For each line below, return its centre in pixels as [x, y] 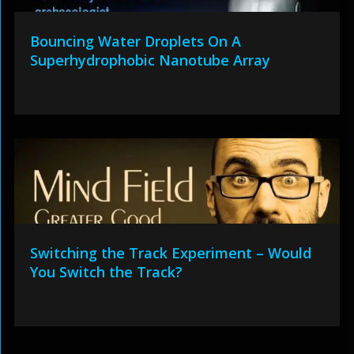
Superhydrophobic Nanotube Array [150, 60]
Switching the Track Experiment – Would [170, 253]
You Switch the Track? [106, 272]
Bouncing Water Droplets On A [135, 41]
